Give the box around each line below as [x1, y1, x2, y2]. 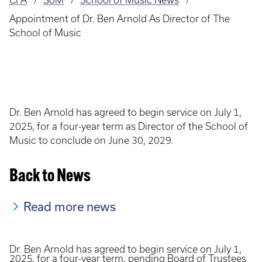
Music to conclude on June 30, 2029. [9, 135, 173, 146]
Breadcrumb [9, 2, 74, 16]
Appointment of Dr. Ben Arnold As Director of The [9, 13, 230, 24]
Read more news [23, 199, 116, 213]
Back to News [9, 168, 91, 186]
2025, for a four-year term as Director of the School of [9, 121, 248, 132]
